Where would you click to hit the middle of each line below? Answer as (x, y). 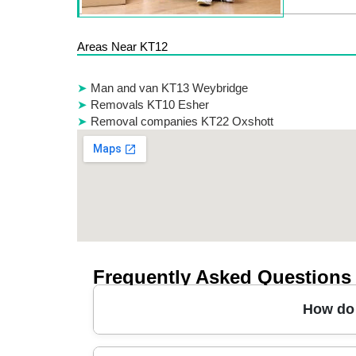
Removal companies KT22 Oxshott (182, 121)
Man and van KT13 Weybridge (169, 87)
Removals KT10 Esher (150, 104)
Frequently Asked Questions (222, 277)
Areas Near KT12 (122, 46)
